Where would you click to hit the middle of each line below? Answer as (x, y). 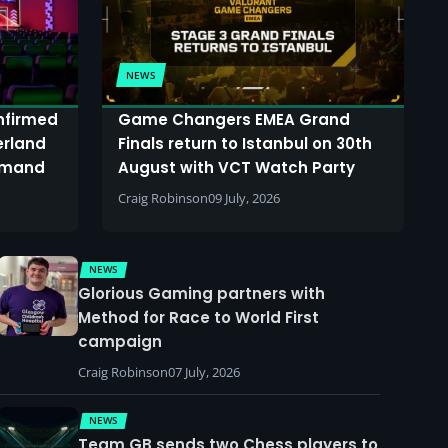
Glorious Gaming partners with (201, 293)
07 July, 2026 (204, 371)
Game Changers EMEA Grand (234, 119)
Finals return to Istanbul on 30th (245, 143)
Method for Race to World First (198, 317)
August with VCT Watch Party (236, 167)
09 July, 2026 (244, 197)
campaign (120, 341)
